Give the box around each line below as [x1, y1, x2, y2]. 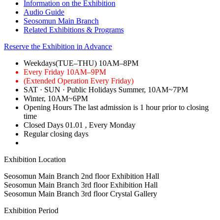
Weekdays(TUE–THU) [24, 58, 99, 67]
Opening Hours [24, 103, 72, 111]
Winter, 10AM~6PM [24, 94, 88, 103]
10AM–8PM [99, 58, 138, 67]
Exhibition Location [4, 155, 66, 164]
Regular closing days [24, 129, 88, 138]
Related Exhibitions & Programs [24, 25, 124, 34]
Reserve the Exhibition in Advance [4, 42, 112, 51]
